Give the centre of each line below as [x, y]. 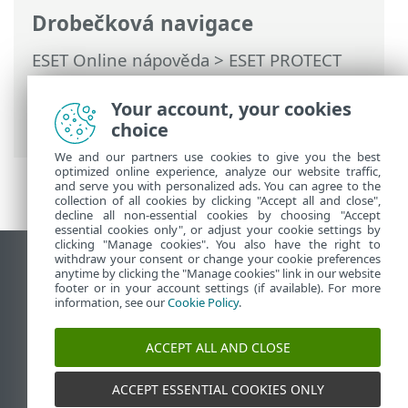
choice [140, 130]
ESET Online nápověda [121, 60]
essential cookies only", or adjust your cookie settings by [218, 229]
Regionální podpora [106, 383]
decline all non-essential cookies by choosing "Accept [218, 215]
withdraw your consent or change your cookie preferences [218, 259]
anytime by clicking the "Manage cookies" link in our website [218, 273]
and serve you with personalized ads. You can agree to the [218, 186]
